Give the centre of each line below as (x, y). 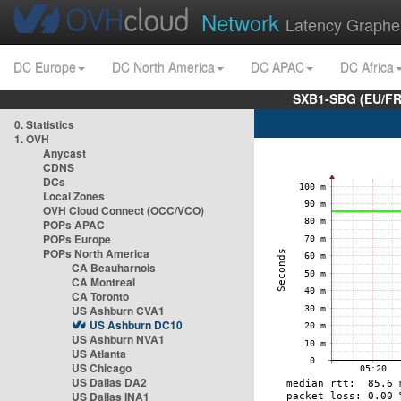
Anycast (64, 153)
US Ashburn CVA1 (118, 311)
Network (243, 22)
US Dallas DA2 (109, 382)
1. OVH (32, 139)
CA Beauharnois (114, 268)
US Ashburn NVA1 (118, 339)
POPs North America (96, 253)
